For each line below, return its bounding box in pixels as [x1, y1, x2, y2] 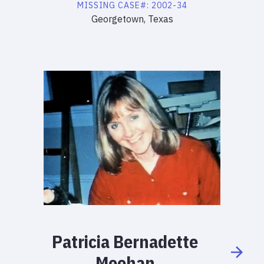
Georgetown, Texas [91, 13, 173, 25]
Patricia [52, 230, 110, 253]
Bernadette [113, 230, 198, 253]
